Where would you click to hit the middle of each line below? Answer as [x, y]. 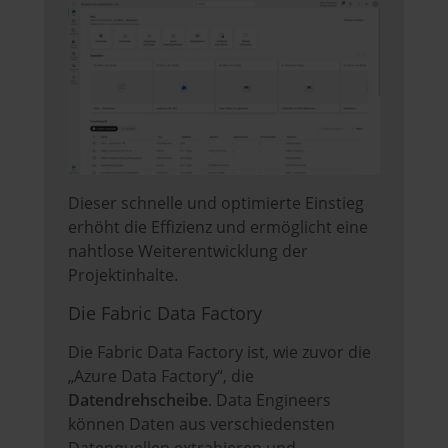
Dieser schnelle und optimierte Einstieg [216, 203]
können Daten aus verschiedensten [201, 424]
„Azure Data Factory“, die [161, 376]
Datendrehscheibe [138, 400]
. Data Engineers [269, 400]
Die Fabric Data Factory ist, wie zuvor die [219, 352]
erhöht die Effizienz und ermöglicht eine [218, 227]
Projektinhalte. [123, 275]
